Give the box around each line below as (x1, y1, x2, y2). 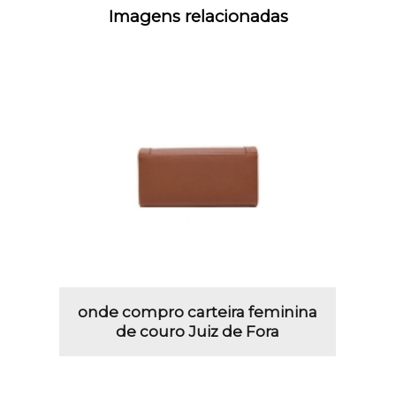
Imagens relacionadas (108, 5, 288, 27)
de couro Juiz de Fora (116, 322, 280, 340)
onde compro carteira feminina (78, 302, 318, 321)
